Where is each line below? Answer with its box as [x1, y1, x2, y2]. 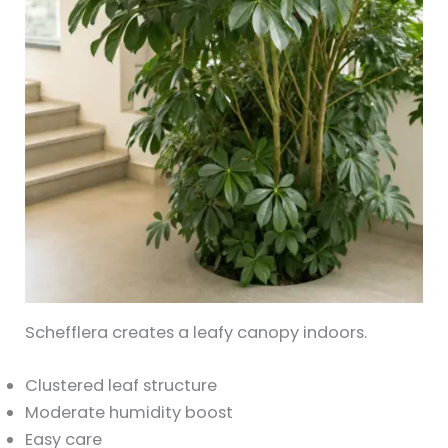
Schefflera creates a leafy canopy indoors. [25, 320, 368, 344]
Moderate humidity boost [25, 401, 234, 425]
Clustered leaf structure [25, 374, 218, 398]
